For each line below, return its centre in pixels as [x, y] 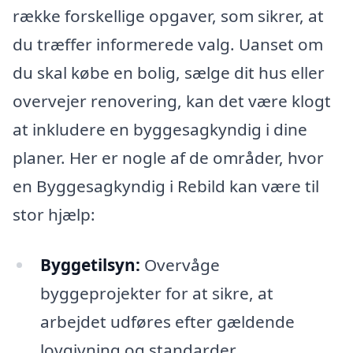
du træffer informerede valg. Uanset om [168, 45]
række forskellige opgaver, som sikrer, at [168, 16]
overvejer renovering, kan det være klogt [172, 101]
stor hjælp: [54, 215]
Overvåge [180, 264]
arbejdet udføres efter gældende [167, 321]
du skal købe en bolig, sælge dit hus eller [169, 73]
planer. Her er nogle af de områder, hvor [168, 158]
